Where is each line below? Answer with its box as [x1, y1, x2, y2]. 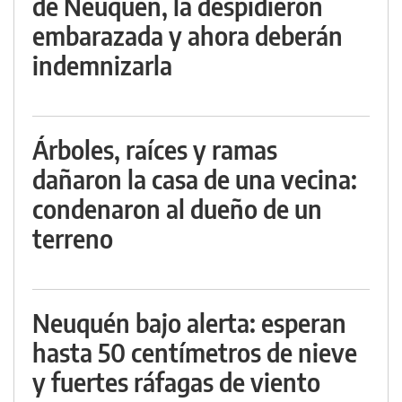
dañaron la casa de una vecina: [32, 163, 357, 196]
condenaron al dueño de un [32, 193, 322, 225]
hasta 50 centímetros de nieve [32, 336, 357, 369]
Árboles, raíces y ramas [32, 134, 277, 166]
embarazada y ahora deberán [32, 20, 343, 52]
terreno [32, 223, 113, 255]
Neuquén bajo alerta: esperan [32, 307, 346, 339]
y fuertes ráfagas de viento [32, 366, 320, 398]
